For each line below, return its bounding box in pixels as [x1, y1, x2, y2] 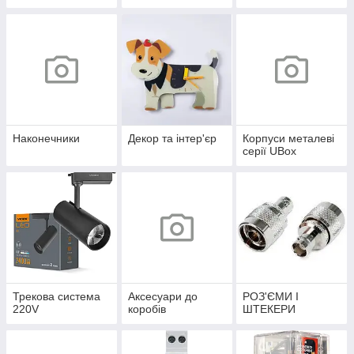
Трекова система [13, 290, 100, 303]
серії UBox [243, 145, 297, 158]
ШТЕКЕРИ [243, 303, 296, 316]
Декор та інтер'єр [127, 132, 217, 145]
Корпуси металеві [243, 132, 335, 145]
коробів [127, 303, 166, 316]
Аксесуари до [127, 290, 198, 303]
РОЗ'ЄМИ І [243, 290, 299, 303]
